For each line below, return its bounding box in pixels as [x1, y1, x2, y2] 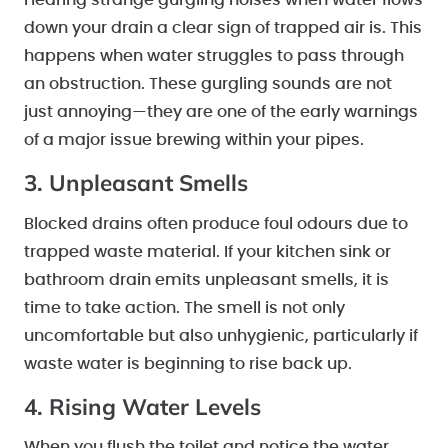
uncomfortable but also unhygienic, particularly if [24, 327, 418, 344]
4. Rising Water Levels [24, 391, 261, 421]
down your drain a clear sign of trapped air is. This [24, 20, 422, 37]
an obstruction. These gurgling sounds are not [24, 76, 392, 93]
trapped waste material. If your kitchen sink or [24, 243, 391, 260]
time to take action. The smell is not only [24, 299, 345, 316]
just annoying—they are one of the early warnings [24, 104, 418, 121]
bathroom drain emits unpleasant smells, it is [24, 271, 389, 288]
